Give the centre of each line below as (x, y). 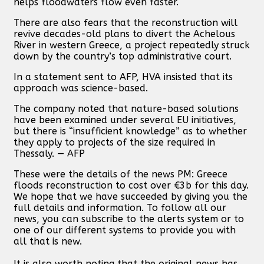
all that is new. (48, 241)
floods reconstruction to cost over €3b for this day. (131, 185)
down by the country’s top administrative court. (123, 56)
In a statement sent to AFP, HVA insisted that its (123, 77)
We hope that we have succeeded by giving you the (131, 196)
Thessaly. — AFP (49, 153)
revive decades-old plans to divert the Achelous (124, 34)
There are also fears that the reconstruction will (126, 22)
